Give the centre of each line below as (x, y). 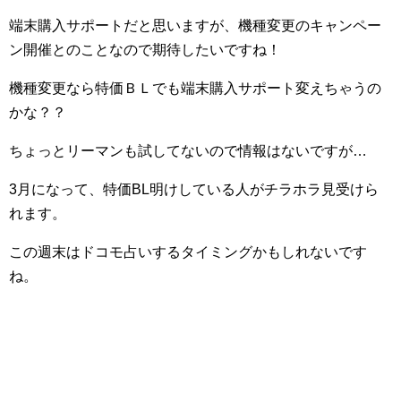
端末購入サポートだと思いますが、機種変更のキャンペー (195, 26)
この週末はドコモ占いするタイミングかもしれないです (188, 252)
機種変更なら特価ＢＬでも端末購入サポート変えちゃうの (195, 88)
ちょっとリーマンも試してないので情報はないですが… (188, 151)
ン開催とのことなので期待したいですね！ (145, 50)
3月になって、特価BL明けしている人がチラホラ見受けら (194, 189)
